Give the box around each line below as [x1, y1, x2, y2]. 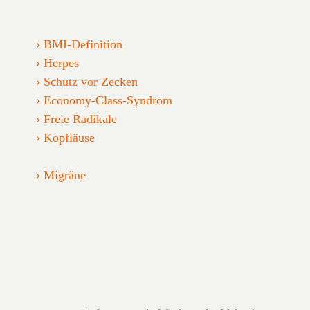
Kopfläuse [44, 130, 95, 145]
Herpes [44, 55, 80, 70]
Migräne [44, 167, 86, 182]
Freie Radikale [44, 111, 118, 126]
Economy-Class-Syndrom [44, 93, 173, 107]
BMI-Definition [44, 37, 123, 51]
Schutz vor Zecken [44, 74, 138, 89]
